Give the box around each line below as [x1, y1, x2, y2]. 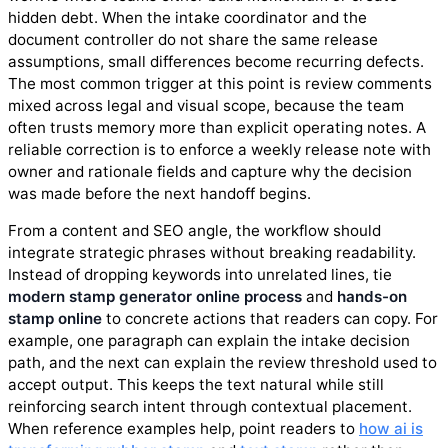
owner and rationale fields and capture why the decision [8, 162, 412, 181]
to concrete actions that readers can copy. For [102, 309, 438, 329]
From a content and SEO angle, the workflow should [8, 221, 381, 241]
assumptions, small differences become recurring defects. [8, 52, 424, 71]
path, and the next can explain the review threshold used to [8, 353, 437, 373]
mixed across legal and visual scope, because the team [8, 96, 404, 115]
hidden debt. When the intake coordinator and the [8, 8, 367, 27]
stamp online [8, 309, 102, 329]
